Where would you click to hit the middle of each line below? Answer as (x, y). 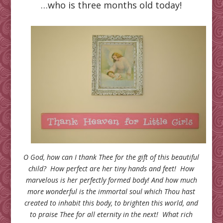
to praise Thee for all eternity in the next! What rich (111, 214)
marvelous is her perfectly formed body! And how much (111, 180)
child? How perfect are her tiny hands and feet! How (111, 168)
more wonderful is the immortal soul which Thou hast (111, 191)
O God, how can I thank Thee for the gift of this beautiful (111, 157)
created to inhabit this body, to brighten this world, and (111, 203)
